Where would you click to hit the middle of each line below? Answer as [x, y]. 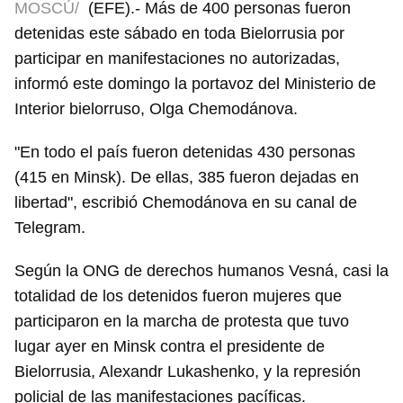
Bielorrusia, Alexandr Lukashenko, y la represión [188, 372]
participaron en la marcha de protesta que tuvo [182, 322]
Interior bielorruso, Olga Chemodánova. [156, 109]
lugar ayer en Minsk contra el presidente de [170, 347]
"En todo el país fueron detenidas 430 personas [185, 152]
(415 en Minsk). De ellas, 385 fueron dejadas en [187, 178]
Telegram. [50, 228]
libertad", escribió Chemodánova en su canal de [186, 203]
